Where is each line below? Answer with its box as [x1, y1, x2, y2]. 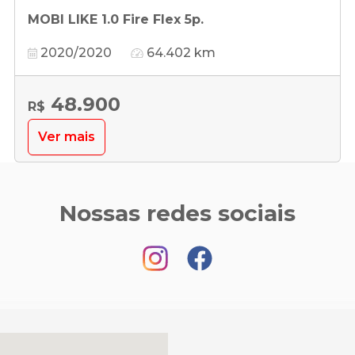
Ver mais [38, 128, 95, 144]
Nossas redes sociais [59, 199, 296, 227]
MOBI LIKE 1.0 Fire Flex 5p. [28, 11, 204, 27]
